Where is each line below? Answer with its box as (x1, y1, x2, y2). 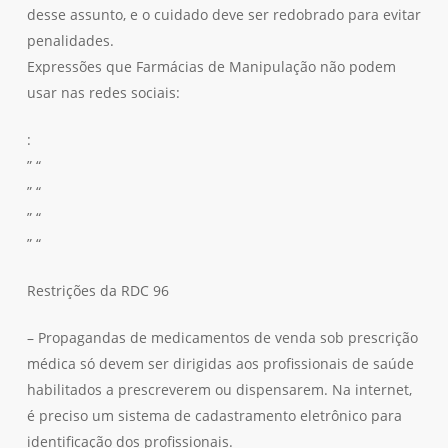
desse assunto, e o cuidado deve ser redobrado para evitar (26, 5, 421, 24)
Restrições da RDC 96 (26, 281, 169, 300)
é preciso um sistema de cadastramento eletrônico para (26, 406, 402, 425)
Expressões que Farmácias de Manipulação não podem (26, 57, 396, 76)
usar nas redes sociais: (26, 83, 180, 102)
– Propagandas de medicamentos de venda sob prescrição (26, 328, 418, 347)
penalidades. (26, 31, 114, 50)
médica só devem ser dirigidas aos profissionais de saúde (26, 354, 414, 373)
